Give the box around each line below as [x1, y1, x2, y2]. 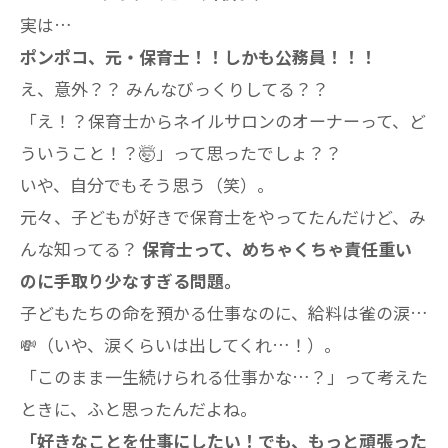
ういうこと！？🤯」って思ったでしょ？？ [20, 140, 342, 165]
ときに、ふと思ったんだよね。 [20, 396, 257, 421]
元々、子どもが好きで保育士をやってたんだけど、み [20, 204, 426, 229]
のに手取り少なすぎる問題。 [20, 268, 241, 293]
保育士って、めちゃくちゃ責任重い [142, 236, 412, 261]
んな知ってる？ [20, 236, 142, 261]
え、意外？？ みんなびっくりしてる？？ [20, 76, 329, 101]
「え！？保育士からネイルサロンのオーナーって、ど [20, 108, 426, 133]
